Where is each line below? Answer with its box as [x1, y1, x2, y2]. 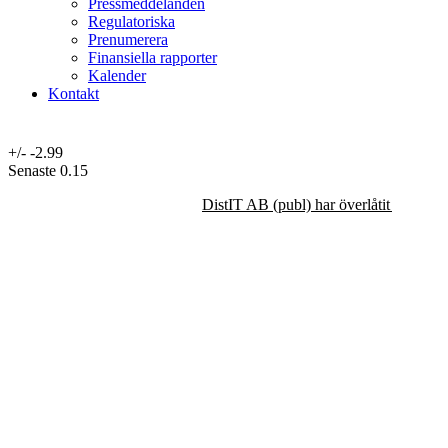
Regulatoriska [88, 12, 175, 30]
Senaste [8, 161, 60, 179]
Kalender [88, 66, 146, 84]
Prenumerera [88, 30, 168, 48]
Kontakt [48, 84, 99, 102]
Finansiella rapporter [88, 48, 217, 66]
